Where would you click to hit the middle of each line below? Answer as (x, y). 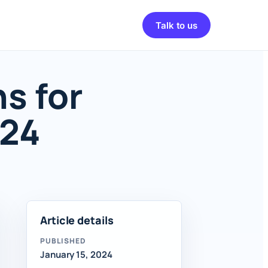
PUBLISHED (63, 241)
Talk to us (176, 25)
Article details (77, 220)
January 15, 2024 (76, 255)
